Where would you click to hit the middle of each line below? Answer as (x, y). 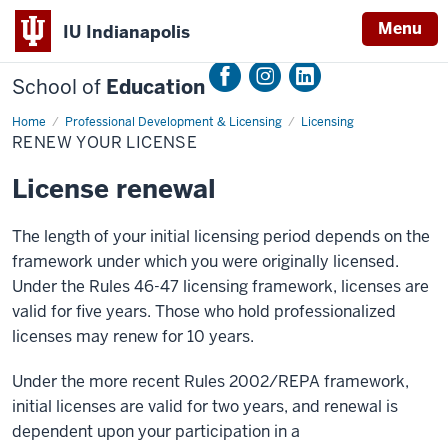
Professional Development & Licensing (173, 122)
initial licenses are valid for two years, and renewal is (205, 406)
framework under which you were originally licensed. (205, 261)
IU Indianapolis (126, 31)
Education (153, 87)
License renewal (114, 189)
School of (56, 87)
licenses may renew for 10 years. (133, 336)
